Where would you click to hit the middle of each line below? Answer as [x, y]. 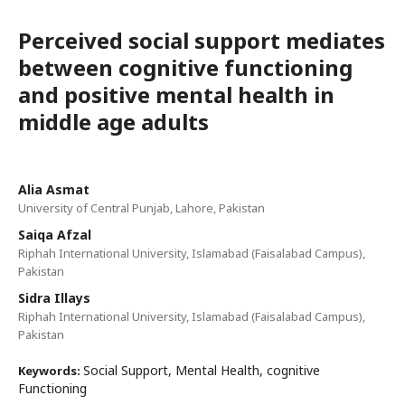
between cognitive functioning [185, 68]
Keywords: [51, 371]
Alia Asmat [54, 190]
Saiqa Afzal [55, 235]
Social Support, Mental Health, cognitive [202, 371]
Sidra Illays [54, 298]
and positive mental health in [176, 95]
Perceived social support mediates [202, 41]
